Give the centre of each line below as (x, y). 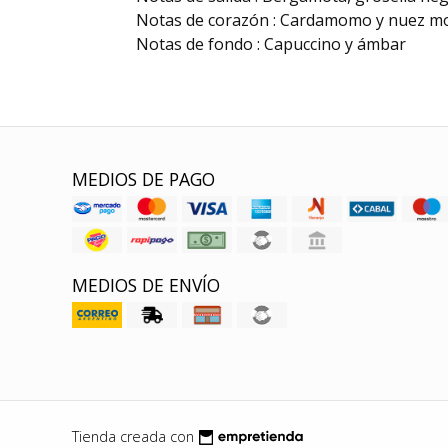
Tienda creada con (133, 436)
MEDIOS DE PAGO (143, 179)
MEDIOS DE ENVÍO (146, 285)
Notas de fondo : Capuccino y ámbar (270, 44)
